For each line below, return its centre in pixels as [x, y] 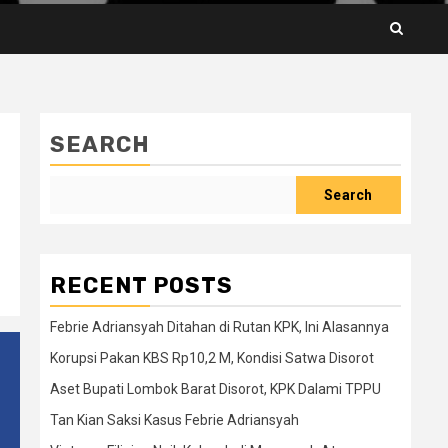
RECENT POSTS [141, 285]
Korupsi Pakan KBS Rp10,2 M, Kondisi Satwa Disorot [212, 358]
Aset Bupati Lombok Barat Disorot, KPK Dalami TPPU [215, 389]
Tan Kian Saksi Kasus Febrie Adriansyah [174, 420]
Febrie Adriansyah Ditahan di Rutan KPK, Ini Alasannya [219, 327]
